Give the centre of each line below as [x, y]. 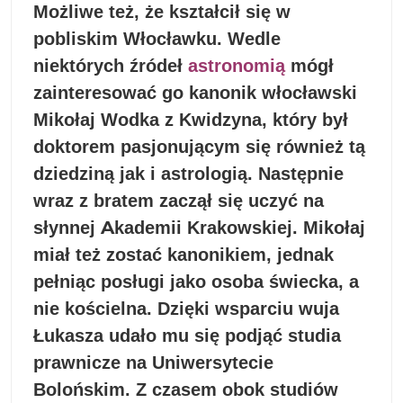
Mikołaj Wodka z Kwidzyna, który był [191, 120]
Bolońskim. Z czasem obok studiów [186, 390]
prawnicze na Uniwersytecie [153, 363]
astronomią [237, 66]
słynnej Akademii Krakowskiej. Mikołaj [199, 228]
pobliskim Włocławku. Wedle [157, 39]
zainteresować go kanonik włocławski [195, 93]
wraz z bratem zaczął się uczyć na [179, 201]
